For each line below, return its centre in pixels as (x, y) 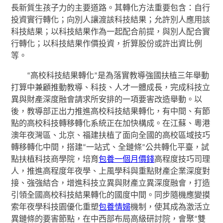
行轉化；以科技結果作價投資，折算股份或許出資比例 (107, 44)
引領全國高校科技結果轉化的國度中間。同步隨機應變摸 (111, 195)
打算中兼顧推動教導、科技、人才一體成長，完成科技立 (111, 88)
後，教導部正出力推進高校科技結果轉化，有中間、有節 (111, 112)
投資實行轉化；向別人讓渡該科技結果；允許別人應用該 (111, 20)
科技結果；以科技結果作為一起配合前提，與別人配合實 (111, 32)
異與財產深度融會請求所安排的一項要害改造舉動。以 (107, 100)
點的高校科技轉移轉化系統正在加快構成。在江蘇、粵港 (111, 124)
